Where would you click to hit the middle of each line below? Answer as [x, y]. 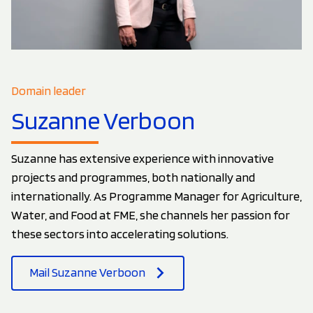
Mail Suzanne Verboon [87, 272]
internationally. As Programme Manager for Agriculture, [156, 196]
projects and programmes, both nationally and [133, 177]
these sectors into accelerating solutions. [120, 234]
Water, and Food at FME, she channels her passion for [151, 215]
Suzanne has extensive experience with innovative [143, 159]
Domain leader [49, 90]
